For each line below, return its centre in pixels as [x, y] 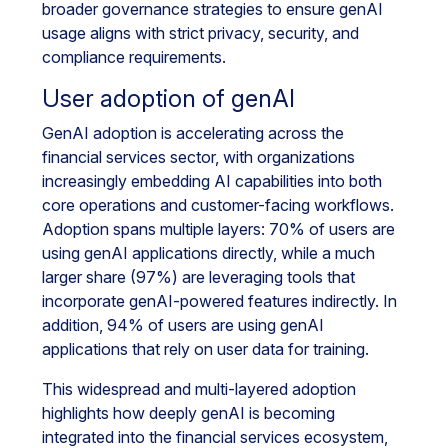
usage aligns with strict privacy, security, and [200, 33]
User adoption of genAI [168, 98]
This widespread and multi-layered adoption [199, 389]
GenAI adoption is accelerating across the [193, 133]
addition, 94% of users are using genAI [183, 325]
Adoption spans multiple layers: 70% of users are [218, 229]
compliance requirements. [134, 57]
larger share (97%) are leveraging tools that [198, 277]
